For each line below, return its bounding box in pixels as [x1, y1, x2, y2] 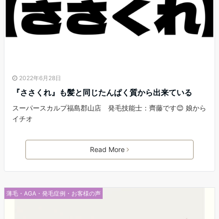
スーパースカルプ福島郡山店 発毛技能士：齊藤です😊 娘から [12, 104, 206, 112]
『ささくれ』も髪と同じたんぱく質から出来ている [12, 88, 192, 98]
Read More [90, 145, 125, 154]
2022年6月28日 [19, 74, 61, 82]
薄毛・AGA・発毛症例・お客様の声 [6, 190, 101, 197]
